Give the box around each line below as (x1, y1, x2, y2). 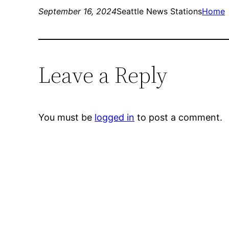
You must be (38, 112, 95, 123)
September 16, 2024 (38, 6, 117, 17)
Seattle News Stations (117, 6, 202, 17)
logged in (95, 112, 135, 123)
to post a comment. (134, 112, 223, 123)
